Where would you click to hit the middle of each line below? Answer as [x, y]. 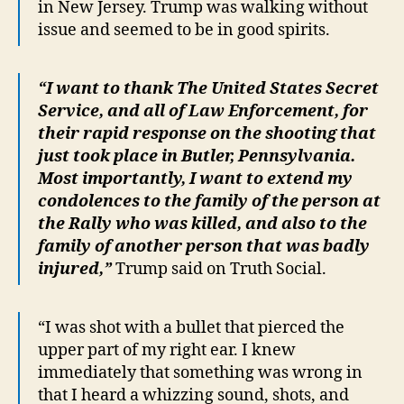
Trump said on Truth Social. [219, 269]
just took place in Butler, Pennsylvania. [197, 156]
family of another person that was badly [204, 247]
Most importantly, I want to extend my [195, 179]
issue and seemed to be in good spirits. [184, 30]
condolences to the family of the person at [209, 202]
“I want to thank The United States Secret [208, 89]
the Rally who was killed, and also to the [202, 224]
